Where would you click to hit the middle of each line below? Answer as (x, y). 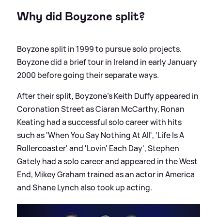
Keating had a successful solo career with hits (99, 122)
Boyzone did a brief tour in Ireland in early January (107, 62)
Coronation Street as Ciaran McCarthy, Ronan (101, 109)
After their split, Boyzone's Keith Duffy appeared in (108, 96)
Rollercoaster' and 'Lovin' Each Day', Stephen (98, 148)
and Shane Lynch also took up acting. (85, 187)
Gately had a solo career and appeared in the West (107, 161)
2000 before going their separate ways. (88, 75)
